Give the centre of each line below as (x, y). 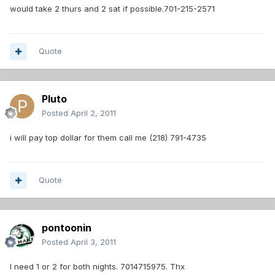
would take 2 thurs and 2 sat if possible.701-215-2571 (112, 9)
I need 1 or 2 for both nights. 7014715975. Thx (97, 267)
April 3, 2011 (93, 242)
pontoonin (67, 228)
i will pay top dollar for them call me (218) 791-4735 (108, 138)
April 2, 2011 (93, 113)
